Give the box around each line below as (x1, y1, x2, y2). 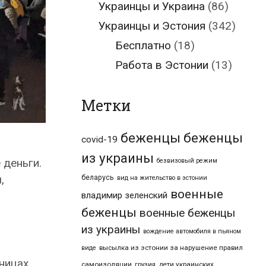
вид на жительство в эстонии (117, 174, 207, 182)
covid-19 (81, 134, 118, 145)
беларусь (81, 173, 114, 182)
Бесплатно (115, 39, 171, 52)
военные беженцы (140, 206, 235, 220)
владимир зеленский (81, 190, 167, 201)
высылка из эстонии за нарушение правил (99, 243, 243, 252)
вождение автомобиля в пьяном (143, 227, 241, 235)
